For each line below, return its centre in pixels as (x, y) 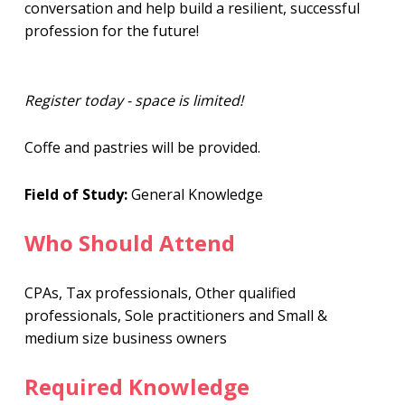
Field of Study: (75, 194)
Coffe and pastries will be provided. (142, 147)
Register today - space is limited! (133, 100)
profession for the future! (113, 31)
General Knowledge (195, 194)
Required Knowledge (137, 386)
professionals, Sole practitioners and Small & (175, 316)
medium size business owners (125, 338)
